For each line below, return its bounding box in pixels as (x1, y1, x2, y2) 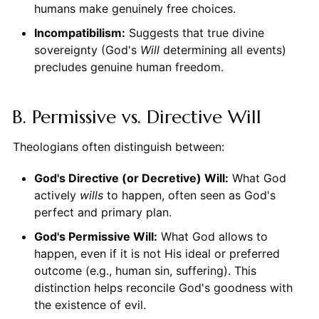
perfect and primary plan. (33, 205, 172, 220)
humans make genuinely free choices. (33, 1, 236, 16)
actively (33, 188, 80, 203)
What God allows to (157, 229, 268, 244)
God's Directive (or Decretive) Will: (33, 171, 229, 186)
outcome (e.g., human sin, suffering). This (33, 263, 256, 278)
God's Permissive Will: (33, 229, 157, 244)
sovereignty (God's (33, 43, 140, 58)
